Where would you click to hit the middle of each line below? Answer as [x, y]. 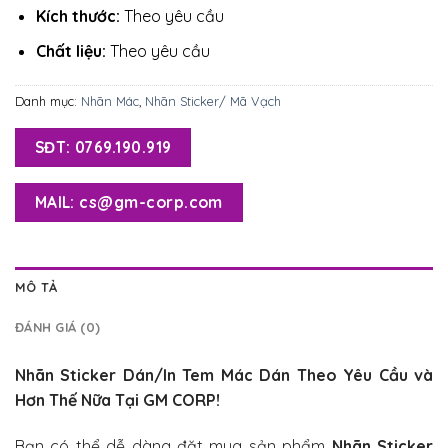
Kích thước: [79, 16]
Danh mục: [48, 100]
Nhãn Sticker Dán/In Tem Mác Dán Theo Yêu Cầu [214, 375]
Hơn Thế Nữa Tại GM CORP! [117, 400]
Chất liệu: [72, 50]
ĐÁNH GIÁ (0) [58, 327]
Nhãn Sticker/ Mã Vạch [213, 100]
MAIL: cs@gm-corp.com [128, 201]
